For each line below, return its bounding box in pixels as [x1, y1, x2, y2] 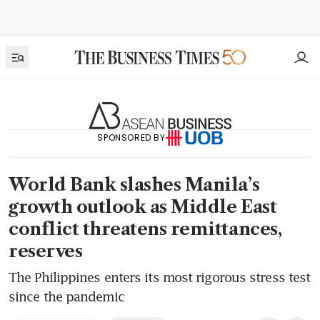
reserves [9, 241, 83, 262]
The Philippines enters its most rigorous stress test [9, 269, 311, 286]
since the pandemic [9, 289, 124, 305]
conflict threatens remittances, [9, 219, 282, 240]
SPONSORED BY [97, 131, 166, 144]
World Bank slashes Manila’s [9, 174, 260, 196]
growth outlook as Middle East [9, 196, 277, 218]
